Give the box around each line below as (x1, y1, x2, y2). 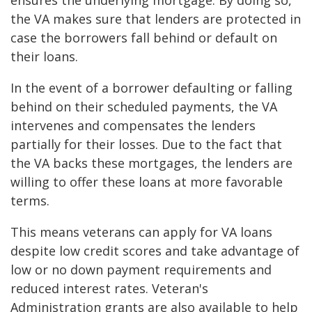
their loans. (10, 48, 81, 65)
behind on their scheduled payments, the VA (10, 98, 277, 116)
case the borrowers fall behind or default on (10, 29, 277, 47)
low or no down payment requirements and (10, 261, 272, 279)
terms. (10, 192, 53, 210)
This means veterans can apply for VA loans (10, 224, 272, 241)
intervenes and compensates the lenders (10, 117, 256, 134)
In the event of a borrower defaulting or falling (10, 79, 292, 97)
